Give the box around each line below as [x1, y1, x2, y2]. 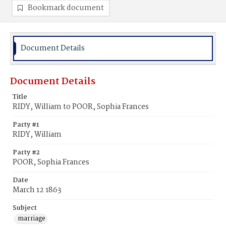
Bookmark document [28, 2, 104, 14]
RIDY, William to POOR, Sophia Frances [13, 101, 149, 113]
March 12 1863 [13, 184, 62, 196]
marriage [18, 213, 45, 224]
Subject [13, 203, 37, 213]
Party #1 [13, 120, 39, 130]
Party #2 [13, 147, 40, 158]
